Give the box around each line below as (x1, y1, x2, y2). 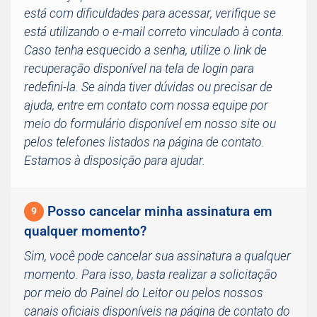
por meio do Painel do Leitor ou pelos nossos (24, 286, 263, 300)
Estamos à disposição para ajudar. (24, 154, 205, 168)
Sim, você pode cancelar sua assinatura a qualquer (24, 249, 291, 263)
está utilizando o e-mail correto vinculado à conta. (24, 25, 284, 39)
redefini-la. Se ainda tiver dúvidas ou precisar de (24, 80, 272, 94)
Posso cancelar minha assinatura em (47, 203, 272, 219)
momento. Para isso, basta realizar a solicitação (24, 267, 277, 282)
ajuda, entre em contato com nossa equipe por (24, 98, 268, 113)
